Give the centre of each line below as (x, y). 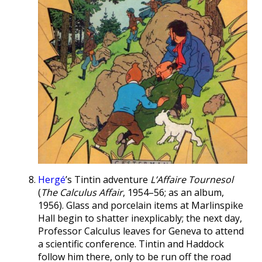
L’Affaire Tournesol (192, 179)
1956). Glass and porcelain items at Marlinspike (141, 205)
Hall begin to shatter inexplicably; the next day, (140, 218)
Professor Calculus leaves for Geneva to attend (141, 231)
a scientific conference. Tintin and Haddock (131, 244)
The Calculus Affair (82, 192)
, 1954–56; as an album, (173, 192)
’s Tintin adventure (108, 179)
